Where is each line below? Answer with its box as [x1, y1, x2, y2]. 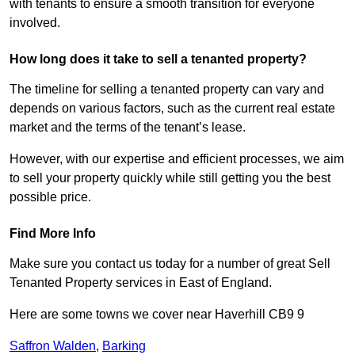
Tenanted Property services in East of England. [10, 276, 272, 290]
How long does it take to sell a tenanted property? [10, 52, 307, 67]
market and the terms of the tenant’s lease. [10, 120, 246, 135]
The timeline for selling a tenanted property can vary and [10, 82, 324, 97]
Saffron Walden [10, 339, 96, 353]
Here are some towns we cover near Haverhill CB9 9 [10, 307, 304, 322]
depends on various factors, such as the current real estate [10, 101, 335, 116]
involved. [10, 16, 60, 30]
